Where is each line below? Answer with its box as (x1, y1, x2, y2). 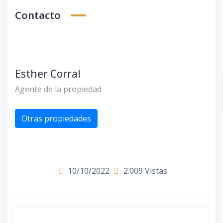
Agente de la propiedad (15, 83, 102, 95)
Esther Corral (15, 66, 81, 81)
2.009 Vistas (121, 165, 167, 176)
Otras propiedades (21, 112, 91, 124)
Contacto (15, 8, 61, 22)
